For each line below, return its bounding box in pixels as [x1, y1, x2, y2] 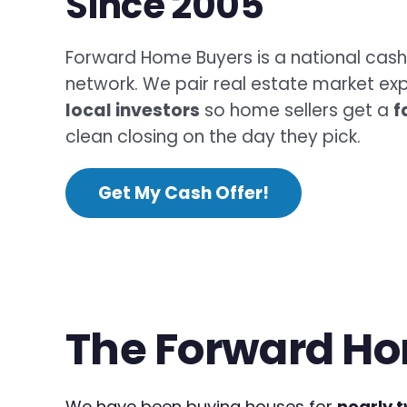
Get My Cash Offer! [98, 180, 269, 205]
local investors [65, 97, 200, 123]
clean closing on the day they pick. [65, 124, 361, 149]
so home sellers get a [200, 97, 393, 123]
